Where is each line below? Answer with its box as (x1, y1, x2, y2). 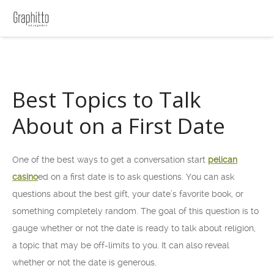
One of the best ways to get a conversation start (12, 155, 208, 165)
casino (12, 172, 38, 182)
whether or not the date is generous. (12, 257, 157, 267)
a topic (12, 240, 40, 250)
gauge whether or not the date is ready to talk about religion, (12, 223, 256, 233)
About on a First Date (12, 111, 225, 140)
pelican (208, 155, 237, 165)
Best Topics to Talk (12, 85, 201, 114)
